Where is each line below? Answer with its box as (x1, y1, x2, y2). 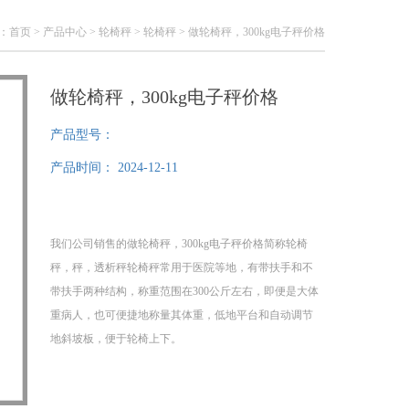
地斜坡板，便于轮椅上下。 (50, 332, 182, 345)
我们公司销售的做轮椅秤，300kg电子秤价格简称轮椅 (50, 237, 308, 250)
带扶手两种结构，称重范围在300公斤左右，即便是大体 (50, 285, 319, 298)
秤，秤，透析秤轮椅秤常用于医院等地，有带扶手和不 (50, 261, 313, 274)
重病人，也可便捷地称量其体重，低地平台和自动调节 (50, 309, 313, 321)
